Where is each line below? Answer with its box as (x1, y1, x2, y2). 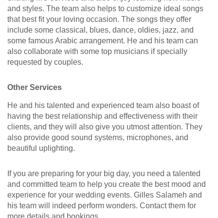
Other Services (7, 83, 62, 92)
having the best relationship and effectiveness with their (7, 112, 198, 121)
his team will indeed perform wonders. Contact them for (7, 201, 196, 210)
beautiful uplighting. (7, 144, 75, 153)
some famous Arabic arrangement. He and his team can (7, 36, 198, 45)
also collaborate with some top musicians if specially (7, 47, 187, 56)
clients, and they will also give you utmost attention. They (7, 123, 202, 131)
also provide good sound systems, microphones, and (7, 133, 188, 142)
